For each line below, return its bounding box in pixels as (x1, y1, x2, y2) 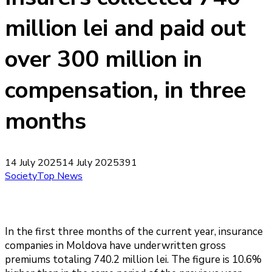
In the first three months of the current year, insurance (5, 224, 263, 239)
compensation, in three (5, 75, 246, 106)
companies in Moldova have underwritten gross (5, 238, 226, 253)
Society (5, 169, 37, 183)
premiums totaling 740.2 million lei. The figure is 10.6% (5, 252, 262, 267)
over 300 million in (5, 44, 202, 75)
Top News (37, 169, 83, 183)
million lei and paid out (5, 13, 246, 44)
